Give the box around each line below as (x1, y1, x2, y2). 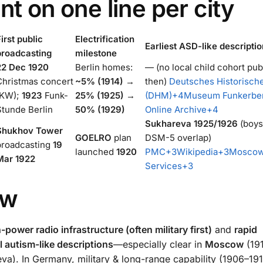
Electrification (75, 33, 134, 45)
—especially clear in (113, 238, 205, 251)
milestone (75, 47, 117, 59)
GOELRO (75, 131, 112, 143)
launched (75, 146, 116, 157)
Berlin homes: (75, 61, 133, 73)
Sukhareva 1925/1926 (145, 117, 238, 129)
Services (145, 160, 182, 171)
